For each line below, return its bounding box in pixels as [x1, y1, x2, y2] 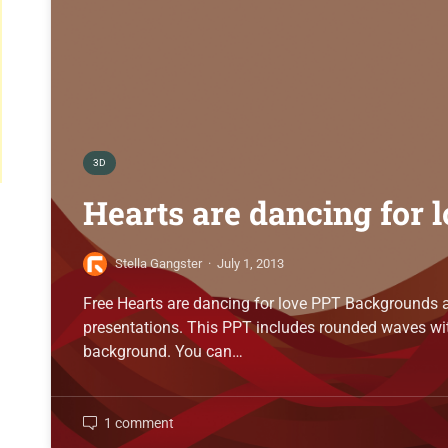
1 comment [104, 414, 175, 431]
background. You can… [83, 341, 244, 361]
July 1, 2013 [217, 256, 285, 272]
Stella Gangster [115, 256, 203, 272]
